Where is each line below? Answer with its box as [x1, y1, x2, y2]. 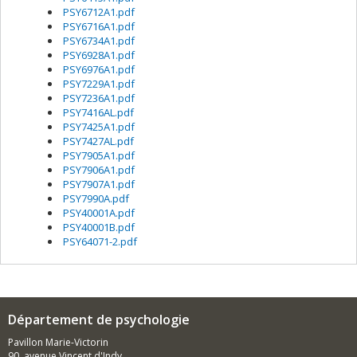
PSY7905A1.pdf [63, 148, 135, 163]
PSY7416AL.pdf [63, 105, 134, 120]
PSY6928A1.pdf [63, 48, 135, 62]
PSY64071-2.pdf [63, 234, 137, 249]
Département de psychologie [8, 311, 190, 328]
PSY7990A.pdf [63, 191, 129, 206]
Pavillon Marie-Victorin [8, 335, 108, 349]
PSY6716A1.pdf [63, 19, 135, 33]
